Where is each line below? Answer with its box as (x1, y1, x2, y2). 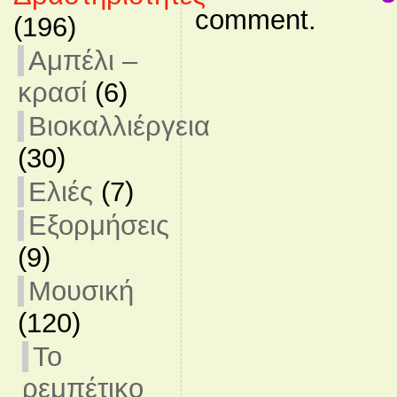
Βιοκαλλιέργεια (27, 111, 210, 142)
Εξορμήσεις (27, 210, 169, 241)
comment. (194, 4, 316, 35)
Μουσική (27, 276, 134, 307)
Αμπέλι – (27, 45, 137, 76)
